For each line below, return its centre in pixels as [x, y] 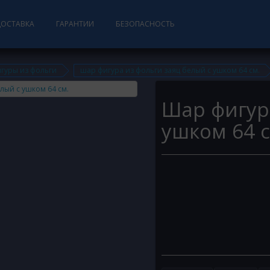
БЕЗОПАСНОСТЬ [145, 24]
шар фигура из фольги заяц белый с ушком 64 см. [170, 70]
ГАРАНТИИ [75, 24]
